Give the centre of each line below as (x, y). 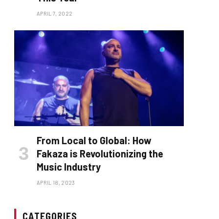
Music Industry (69, 166)
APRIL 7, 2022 (55, 14)
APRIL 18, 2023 (56, 182)
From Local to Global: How (94, 140)
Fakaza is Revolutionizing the (100, 153)
